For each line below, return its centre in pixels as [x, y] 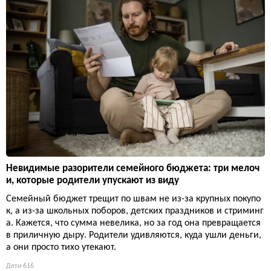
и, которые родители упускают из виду [93, 180]
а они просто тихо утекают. [61, 247]
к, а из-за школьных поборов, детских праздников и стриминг [135, 211]
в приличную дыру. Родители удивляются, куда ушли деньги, [134, 235]
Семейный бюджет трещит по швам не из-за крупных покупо [133, 199]
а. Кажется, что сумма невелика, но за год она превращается [133, 223]
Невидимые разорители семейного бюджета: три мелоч [133, 168]
